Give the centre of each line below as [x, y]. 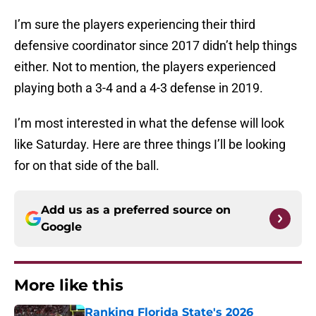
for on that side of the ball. [87, 166]
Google [61, 227]
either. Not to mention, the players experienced [145, 67]
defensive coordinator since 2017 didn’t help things [156, 46]
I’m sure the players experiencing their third [135, 25]
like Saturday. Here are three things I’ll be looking [150, 145]
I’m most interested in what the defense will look [149, 123]
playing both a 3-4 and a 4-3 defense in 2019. [139, 88]
